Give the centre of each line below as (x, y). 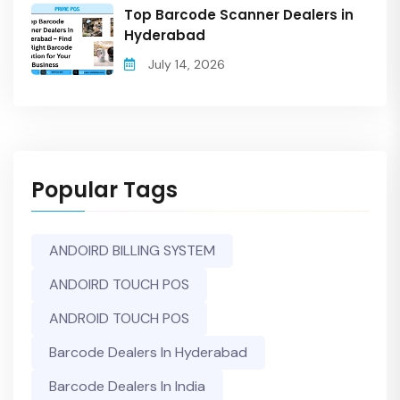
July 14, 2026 (187, 64)
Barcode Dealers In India (127, 386)
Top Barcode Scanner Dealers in (239, 15)
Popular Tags (104, 190)
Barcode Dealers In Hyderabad (148, 352)
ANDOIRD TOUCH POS (119, 284)
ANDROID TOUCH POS (119, 318)
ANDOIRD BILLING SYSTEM (132, 250)
